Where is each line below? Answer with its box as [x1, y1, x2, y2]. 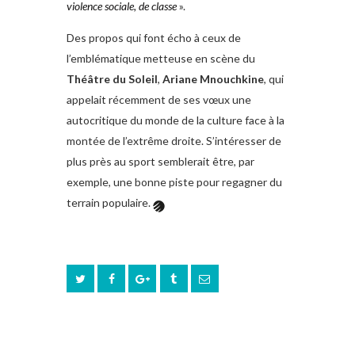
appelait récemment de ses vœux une [67, 93, 251, 107]
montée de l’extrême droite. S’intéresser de [67, 134, 281, 148]
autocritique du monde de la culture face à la [67, 113, 284, 128]
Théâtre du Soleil [67, 72, 158, 86]
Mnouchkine [200, 72, 264, 86]
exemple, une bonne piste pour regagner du [67, 175, 282, 189]
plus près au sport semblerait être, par [67, 155, 254, 169]
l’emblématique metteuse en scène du [67, 52, 255, 66]
